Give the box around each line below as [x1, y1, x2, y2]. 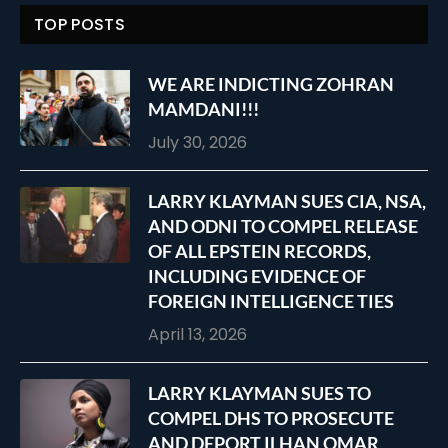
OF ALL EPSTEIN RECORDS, [148, 240, 371, 263]
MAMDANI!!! [148, 98, 259, 121]
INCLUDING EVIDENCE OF [148, 265, 366, 288]
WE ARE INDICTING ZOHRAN [148, 73, 394, 96]
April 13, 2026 [148, 323, 247, 347]
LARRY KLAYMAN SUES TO [148, 382, 371, 405]
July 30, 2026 [148, 131, 247, 155]
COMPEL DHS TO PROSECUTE [148, 407, 394, 430]
